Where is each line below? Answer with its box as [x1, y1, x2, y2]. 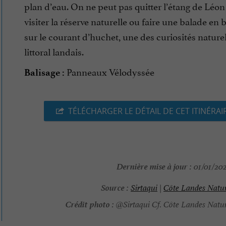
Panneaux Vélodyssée [65, 64, 154, 79]
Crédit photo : [65, 197, 114, 210]
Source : [100, 180, 129, 194]
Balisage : [24, 67, 65, 79]
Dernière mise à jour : [116, 159, 192, 173]
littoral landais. [24, 44, 84, 59]
